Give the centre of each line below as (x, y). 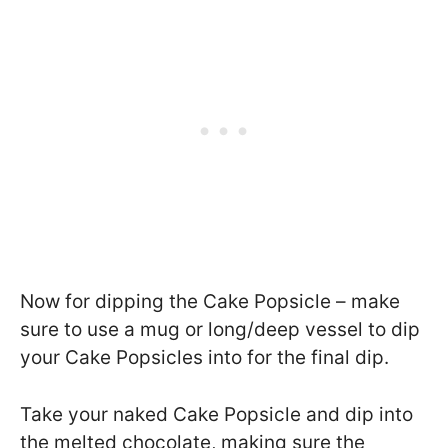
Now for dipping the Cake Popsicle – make (210, 302)
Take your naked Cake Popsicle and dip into (216, 414)
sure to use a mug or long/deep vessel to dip (220, 330)
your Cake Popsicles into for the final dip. (204, 358)
